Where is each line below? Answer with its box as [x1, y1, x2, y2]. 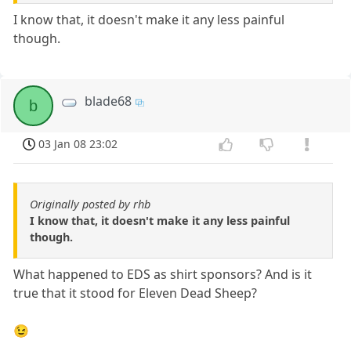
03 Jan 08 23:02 [38, 136, 118, 152]
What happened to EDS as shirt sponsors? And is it [13, 266, 313, 284]
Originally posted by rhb [30, 197, 150, 212]
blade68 [85, 92, 132, 110]
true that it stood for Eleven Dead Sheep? [13, 284, 258, 302]
